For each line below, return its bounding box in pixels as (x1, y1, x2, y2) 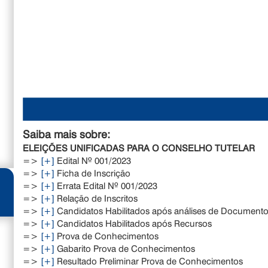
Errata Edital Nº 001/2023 (54, 179, 158, 191)
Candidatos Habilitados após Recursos (54, 217, 212, 229)
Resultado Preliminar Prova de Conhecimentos (54, 254, 243, 267)
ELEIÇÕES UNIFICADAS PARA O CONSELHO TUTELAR (23, 141, 255, 154)
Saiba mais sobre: (23, 126, 111, 141)
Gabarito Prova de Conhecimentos (54, 242, 196, 254)
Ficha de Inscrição (54, 166, 131, 179)
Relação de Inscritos (54, 191, 138, 204)
